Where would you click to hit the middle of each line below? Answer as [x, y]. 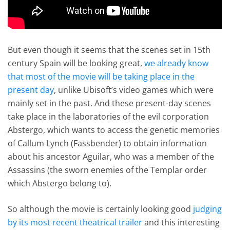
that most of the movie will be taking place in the [101, 77]
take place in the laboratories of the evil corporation [109, 117]
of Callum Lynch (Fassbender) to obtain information [108, 143]
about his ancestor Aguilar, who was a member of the [111, 157]
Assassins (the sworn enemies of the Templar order [108, 170]
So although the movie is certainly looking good [101, 209]
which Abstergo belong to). [60, 184]
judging [208, 209]
